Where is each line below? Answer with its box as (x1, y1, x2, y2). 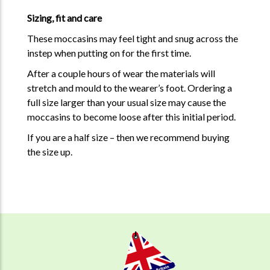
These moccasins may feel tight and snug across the (27, 33, 238, 44)
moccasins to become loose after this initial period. (27, 111, 236, 122)
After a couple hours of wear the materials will (27, 67, 215, 79)
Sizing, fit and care (27, 12, 102, 24)
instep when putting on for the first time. (27, 47, 191, 58)
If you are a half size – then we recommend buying (27, 131, 230, 143)
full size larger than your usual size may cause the (27, 96, 226, 108)
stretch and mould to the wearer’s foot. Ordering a (27, 82, 232, 93)
